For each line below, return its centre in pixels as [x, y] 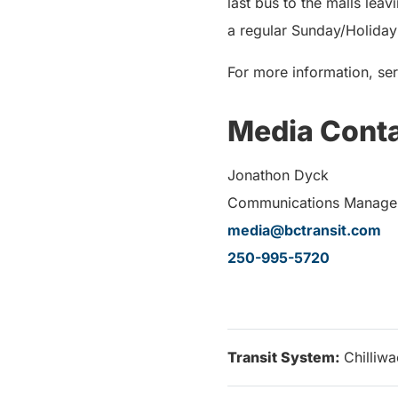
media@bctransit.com [304, 230]
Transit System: [286, 357]
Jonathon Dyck [278, 175]
